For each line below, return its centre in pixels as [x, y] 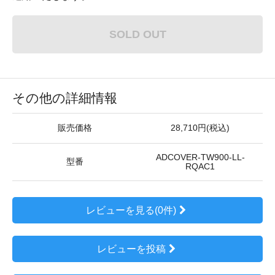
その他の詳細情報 [65, 98]
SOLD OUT [137, 34]
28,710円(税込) [200, 128]
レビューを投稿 [131, 249]
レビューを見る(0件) [131, 210]
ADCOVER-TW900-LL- [200, 157]
